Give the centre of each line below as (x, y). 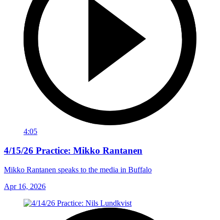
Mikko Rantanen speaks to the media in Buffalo (78, 169)
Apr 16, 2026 (25, 186)
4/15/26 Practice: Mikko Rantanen (73, 151)
